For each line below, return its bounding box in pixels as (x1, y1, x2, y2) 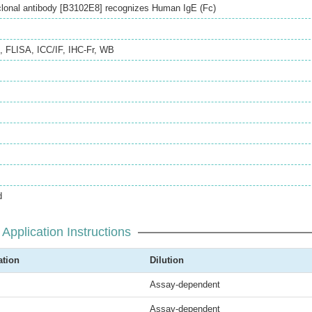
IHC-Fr (68, 45, 94, 55)
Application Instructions (1, 225, 131, 239)
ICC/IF (37, 45, 63, 55)
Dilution (150, 255, 184, 265)
